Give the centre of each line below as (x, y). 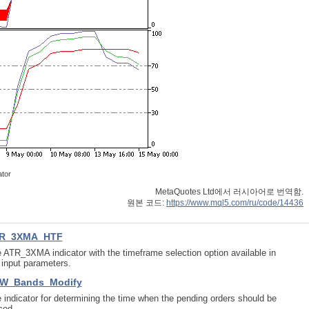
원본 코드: (147, 202)
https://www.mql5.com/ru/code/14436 (235, 202)
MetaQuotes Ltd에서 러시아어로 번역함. (229, 191)
